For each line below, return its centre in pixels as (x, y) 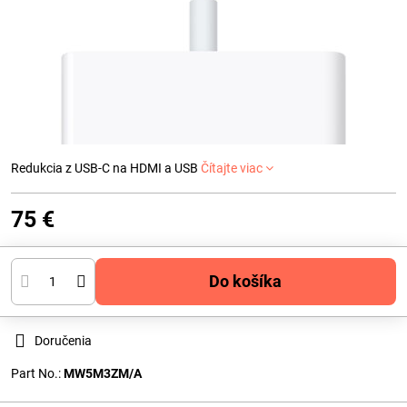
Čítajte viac (232, 168)
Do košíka (251, 281)
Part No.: (37, 373)
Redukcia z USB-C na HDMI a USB (106, 168)
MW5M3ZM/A (103, 373)
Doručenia (63, 341)
